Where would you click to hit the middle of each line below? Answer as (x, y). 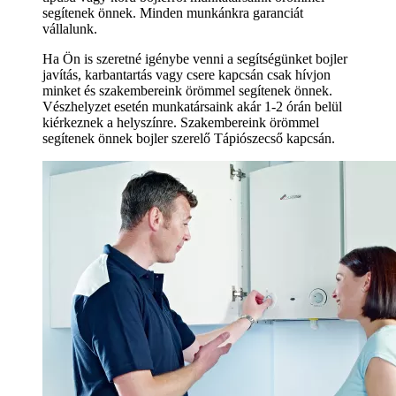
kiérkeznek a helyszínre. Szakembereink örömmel (181, 123)
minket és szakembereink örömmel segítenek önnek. (187, 91)
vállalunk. (70, 29)
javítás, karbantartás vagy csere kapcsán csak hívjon (187, 75)
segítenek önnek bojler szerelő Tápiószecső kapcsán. (189, 139)
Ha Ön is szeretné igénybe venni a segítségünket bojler (195, 59)
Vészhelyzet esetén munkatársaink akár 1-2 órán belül (192, 107)
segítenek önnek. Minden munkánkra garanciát (173, 13)
